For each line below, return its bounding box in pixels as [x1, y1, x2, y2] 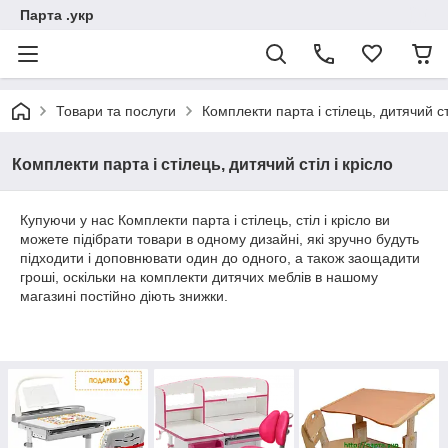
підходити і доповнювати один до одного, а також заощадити [20, 250, 420, 266]
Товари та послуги [56, 103, 176, 119]
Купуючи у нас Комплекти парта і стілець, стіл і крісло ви [20, 212, 390, 228]
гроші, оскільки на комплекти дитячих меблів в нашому [20, 269, 378, 285]
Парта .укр [20, 7, 94, 23]
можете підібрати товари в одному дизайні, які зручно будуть [20, 231, 419, 247]
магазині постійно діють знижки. [20, 288, 228, 304]
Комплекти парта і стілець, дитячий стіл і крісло [12, 156, 393, 173]
